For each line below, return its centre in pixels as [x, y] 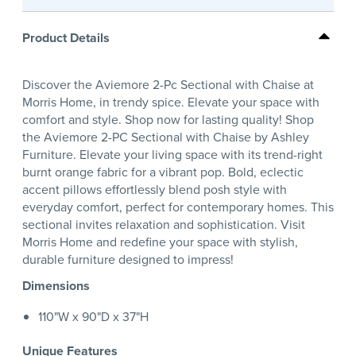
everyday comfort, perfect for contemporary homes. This [178, 207]
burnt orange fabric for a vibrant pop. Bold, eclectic [163, 172]
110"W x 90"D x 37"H [93, 317]
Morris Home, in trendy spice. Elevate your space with [171, 103]
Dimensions [56, 286]
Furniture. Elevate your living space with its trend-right [172, 155]
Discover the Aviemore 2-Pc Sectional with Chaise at [168, 85]
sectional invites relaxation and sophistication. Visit [164, 225]
